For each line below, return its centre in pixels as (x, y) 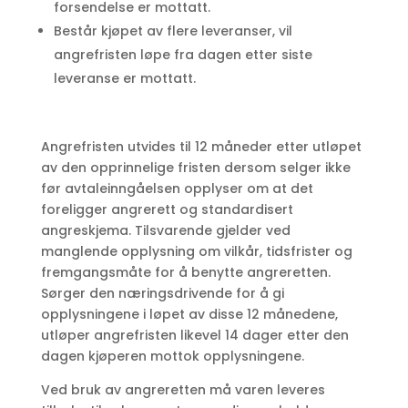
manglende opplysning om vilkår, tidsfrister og (196, 252)
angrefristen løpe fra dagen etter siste (183, 55)
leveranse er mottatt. (124, 79)
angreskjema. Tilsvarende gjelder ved (165, 231)
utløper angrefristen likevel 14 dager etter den (194, 336)
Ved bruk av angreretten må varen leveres (183, 390)
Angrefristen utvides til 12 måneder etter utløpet (201, 147)
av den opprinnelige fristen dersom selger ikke (195, 168)
